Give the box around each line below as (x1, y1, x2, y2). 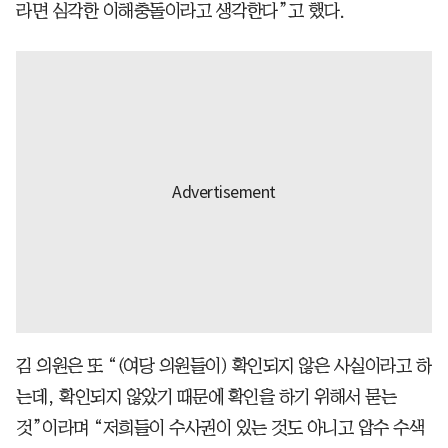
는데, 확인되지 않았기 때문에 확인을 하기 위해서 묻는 (16, 388, 396, 407)
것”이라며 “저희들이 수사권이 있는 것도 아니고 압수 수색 (16, 419, 424, 438)
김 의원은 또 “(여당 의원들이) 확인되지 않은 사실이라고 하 (16, 357, 431, 376)
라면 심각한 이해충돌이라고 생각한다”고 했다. (16, 2, 345, 21)
